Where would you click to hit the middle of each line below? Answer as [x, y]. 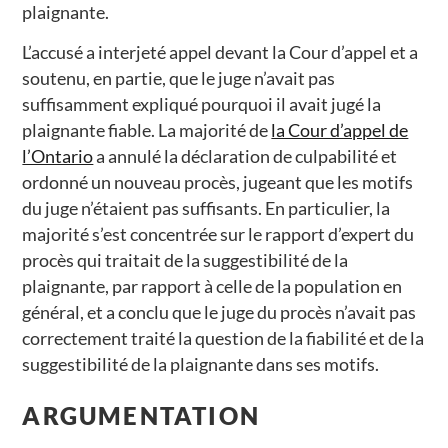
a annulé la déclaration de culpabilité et [245, 156]
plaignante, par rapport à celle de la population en [212, 286]
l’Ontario [58, 156]
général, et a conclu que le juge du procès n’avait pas [219, 312]
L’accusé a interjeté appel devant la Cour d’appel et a [220, 52]
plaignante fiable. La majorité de [147, 130]
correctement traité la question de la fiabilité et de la [223, 338]
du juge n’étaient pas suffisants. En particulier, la [206, 208]
